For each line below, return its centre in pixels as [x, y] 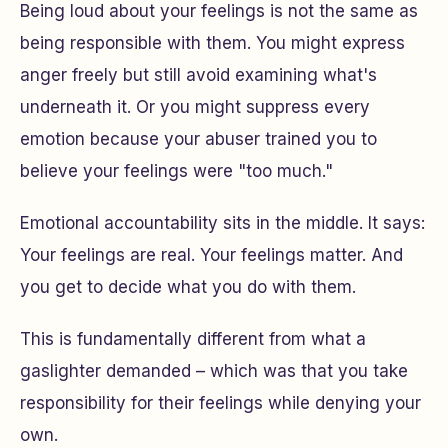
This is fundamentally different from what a [193, 339]
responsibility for [89, 403]
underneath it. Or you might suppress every [195, 107]
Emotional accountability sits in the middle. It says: [222, 223]
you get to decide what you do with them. [188, 287]
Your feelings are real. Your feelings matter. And [211, 255]
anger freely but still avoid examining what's [198, 75]
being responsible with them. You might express [212, 43]
